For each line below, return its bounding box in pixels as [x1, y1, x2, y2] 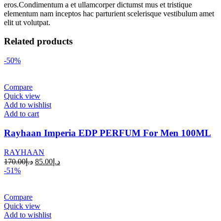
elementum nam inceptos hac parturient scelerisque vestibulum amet [4, 9, 214, 18]
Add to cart [4, 110, 39, 118]
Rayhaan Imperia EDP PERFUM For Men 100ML [4, 127, 211, 138]
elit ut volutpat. [4, 18, 50, 27]
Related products [4, 36, 73, 47]
